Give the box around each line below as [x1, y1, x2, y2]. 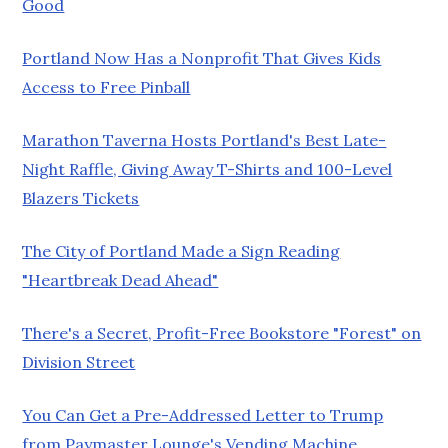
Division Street [22, 351, 136, 372]
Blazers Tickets [22, 187, 140, 208]
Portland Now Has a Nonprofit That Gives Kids [22, 47, 382, 68]
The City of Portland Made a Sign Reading [22, 240, 341, 261]
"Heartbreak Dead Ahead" [22, 269, 219, 290]
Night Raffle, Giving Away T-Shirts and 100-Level [22, 158, 393, 179]
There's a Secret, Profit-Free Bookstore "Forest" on [22, 322, 422, 343]
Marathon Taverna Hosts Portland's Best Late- [22, 129, 387, 150]
